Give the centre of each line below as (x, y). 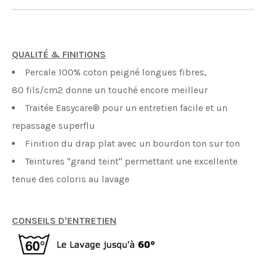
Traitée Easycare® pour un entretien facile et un (126, 107)
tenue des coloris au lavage (71, 179)
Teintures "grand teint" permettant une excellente (131, 161)
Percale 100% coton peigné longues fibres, (116, 72)
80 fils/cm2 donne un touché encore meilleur (110, 90)
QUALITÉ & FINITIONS (59, 54)
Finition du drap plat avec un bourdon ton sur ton (134, 143)
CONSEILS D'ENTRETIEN (64, 220)
